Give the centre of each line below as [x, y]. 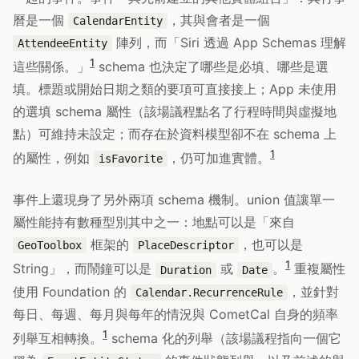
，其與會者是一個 [219, 20]
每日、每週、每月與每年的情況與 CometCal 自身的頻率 [175, 314]
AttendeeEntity [63, 43]
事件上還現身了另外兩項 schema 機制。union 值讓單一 [174, 200]
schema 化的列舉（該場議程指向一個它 [224, 338]
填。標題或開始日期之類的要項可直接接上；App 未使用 [175, 89]
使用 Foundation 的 [72, 291]
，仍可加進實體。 [219, 158]
